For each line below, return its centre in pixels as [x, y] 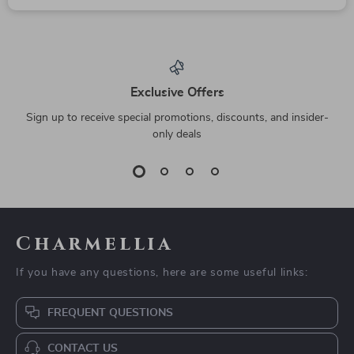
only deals [177, 135]
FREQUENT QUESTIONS [110, 313]
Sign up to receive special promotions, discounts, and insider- [177, 118]
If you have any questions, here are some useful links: [162, 273]
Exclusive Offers [177, 93]
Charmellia [95, 245]
